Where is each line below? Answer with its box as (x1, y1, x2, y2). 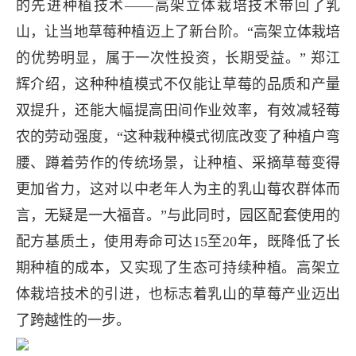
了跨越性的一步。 (15, 312, 130, 329)
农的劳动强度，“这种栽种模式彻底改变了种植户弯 (15, 129, 341, 145)
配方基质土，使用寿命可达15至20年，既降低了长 (15, 234, 341, 250)
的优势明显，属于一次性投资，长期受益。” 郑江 (15, 50, 341, 67)
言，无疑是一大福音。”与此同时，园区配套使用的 (15, 207, 341, 224)
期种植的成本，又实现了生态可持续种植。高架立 (15, 260, 341, 277)
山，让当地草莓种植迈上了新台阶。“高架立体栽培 (15, 24, 341, 41)
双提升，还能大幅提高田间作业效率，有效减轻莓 (15, 103, 341, 119)
